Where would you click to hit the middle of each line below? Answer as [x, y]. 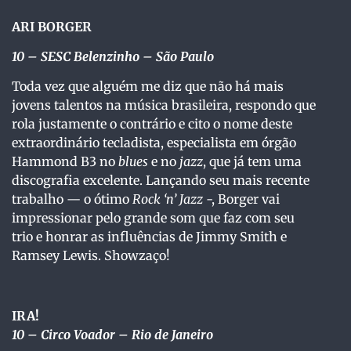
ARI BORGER [52, 26]
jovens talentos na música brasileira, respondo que [164, 105]
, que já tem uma [252, 162]
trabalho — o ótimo [72, 199]
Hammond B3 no [65, 162]
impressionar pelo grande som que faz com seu [153, 218]
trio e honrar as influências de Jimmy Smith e [149, 237]
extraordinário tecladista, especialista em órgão [154, 143]
